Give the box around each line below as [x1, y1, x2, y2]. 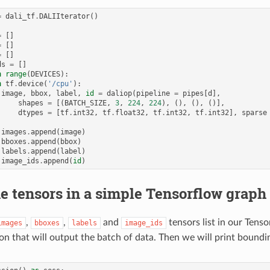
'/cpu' [48, 79, 74, 88]
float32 [115, 108, 145, 117]
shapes [18, 98, 44, 107]
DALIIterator [39, 11, 90, 20]
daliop [107, 89, 133, 98]
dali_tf [5, 11, 36, 20]
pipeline [136, 89, 171, 98]
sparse [242, 108, 268, 117]
